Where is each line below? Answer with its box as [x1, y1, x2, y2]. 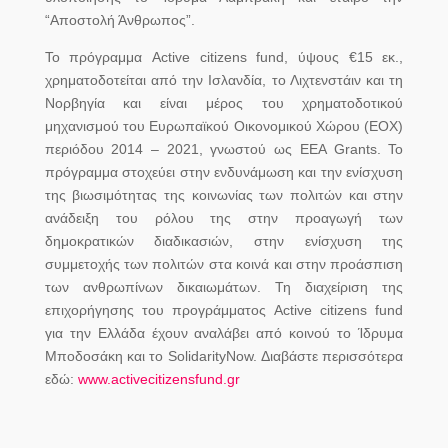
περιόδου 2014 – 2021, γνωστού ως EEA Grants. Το [44, 140, 404, 157]
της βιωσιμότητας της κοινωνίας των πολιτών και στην [44, 186, 404, 203]
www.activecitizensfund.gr [77, 370, 240, 387]
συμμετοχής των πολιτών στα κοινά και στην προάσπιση [44, 255, 404, 272]
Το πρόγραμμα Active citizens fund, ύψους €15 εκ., [44, 48, 404, 65]
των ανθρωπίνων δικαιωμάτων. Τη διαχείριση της [44, 278, 404, 295]
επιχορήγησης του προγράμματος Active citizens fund [44, 301, 404, 318]
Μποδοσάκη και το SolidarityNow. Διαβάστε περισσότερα [44, 347, 404, 364]
